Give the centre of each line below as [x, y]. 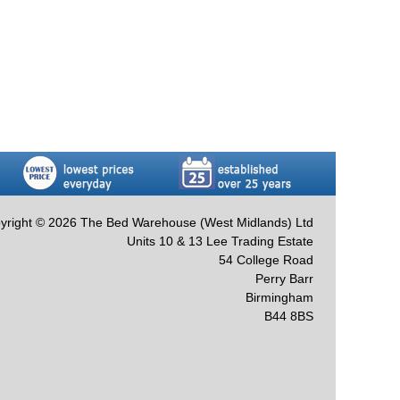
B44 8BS [289, 316]
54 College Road [266, 259]
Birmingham [279, 297]
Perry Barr [284, 278]
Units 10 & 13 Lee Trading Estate [220, 241]
